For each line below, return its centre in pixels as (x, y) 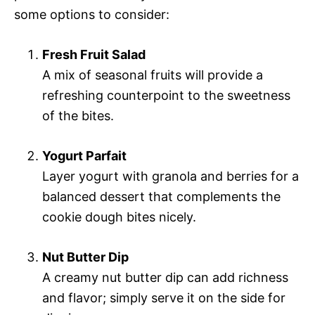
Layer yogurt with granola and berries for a (171, 176)
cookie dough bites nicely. (119, 217)
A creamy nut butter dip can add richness (165, 277)
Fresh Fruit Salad (94, 54)
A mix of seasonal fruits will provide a (153, 75)
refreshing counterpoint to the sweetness (166, 95)
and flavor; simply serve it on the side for (164, 297)
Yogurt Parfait (84, 155)
